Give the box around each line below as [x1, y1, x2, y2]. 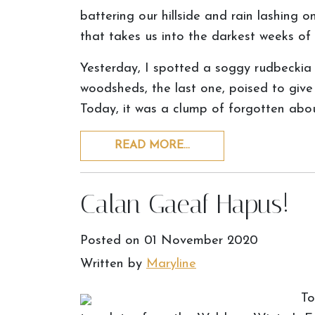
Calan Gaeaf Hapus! [80, 189, 290, 219]
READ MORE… [115, 140, 190, 151]
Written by [80, 257, 146, 271]
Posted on [80, 234, 144, 247]
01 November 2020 [144, 234, 258, 247]
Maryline [146, 257, 196, 271]
